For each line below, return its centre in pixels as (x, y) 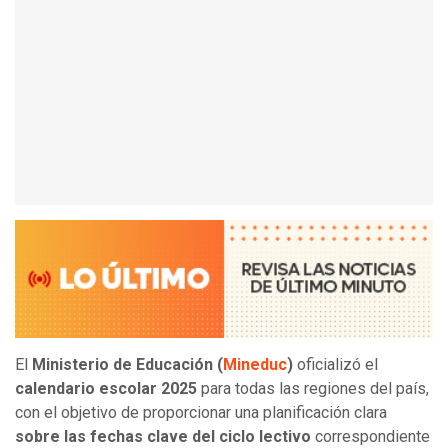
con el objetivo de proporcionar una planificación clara (201, 413)
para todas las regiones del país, (313, 389)
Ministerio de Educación (122, 365)
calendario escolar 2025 (106, 389)
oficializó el (335, 365)
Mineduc (255, 365)
